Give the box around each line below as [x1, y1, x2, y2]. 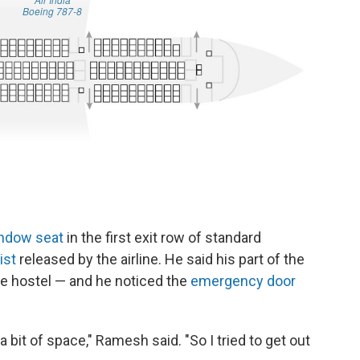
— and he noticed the [55, 272, 190, 289]
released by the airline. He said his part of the [16, 251, 305, 268]
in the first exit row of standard [63, 229, 261, 246]
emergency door [190, 272, 296, 289]
